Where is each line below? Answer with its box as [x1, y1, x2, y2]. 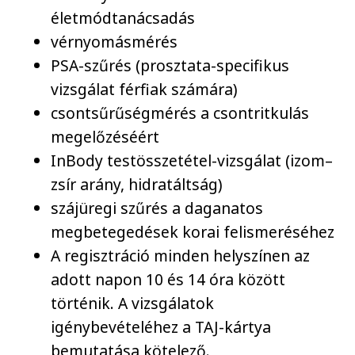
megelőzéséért [51, 125, 160, 147]
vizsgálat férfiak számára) [51, 78, 239, 100]
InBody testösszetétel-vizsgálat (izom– [51, 149, 334, 171]
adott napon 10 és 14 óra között [51, 268, 286, 290]
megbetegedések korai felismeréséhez [51, 220, 335, 242]
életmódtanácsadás [51, 6, 196, 29]
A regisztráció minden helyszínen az [51, 244, 311, 266]
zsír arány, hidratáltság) [51, 173, 223, 195]
